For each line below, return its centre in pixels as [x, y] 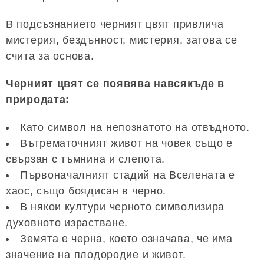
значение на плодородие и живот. [96, 254]
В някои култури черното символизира [123, 207]
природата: [38, 99]
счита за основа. [50, 56]
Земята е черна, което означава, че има [126, 238]
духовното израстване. [67, 222]
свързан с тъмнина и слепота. [86, 159]
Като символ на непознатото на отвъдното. [135, 127]
